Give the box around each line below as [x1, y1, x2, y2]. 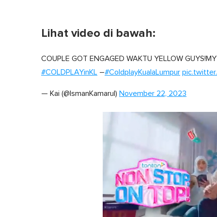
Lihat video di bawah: [41, 26, 155, 41]
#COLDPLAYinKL [41, 68, 97, 77]
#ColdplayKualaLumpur [105, 68, 180, 77]
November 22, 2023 [119, 90, 186, 98]
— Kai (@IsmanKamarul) [41, 90, 119, 98]
